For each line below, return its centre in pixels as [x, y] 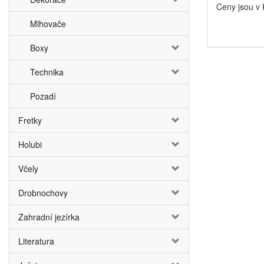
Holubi [30, 144]
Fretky [30, 120]
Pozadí [43, 96]
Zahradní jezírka [49, 217]
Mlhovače [48, 24]
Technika [47, 72]
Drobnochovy [43, 193]
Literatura [36, 241]
